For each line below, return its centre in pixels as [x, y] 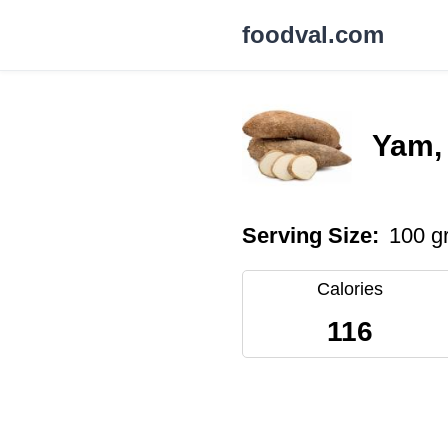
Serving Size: [310, 235]
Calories [349, 289]
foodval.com [313, 34]
